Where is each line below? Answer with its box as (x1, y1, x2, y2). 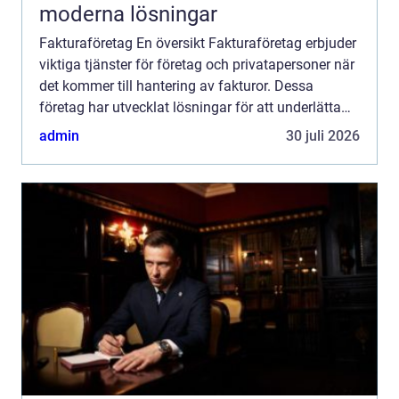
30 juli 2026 (286, 127, 360, 145)
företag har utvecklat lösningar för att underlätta (39, 99, 341, 117)
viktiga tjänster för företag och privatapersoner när (39, 56, 354, 74)
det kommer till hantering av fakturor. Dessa (39, 77, 313, 95)
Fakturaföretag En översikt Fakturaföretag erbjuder (39, 35, 356, 53)
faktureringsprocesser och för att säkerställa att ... (39, 120, 351, 138)
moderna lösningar (39, 2, 217, 28)
